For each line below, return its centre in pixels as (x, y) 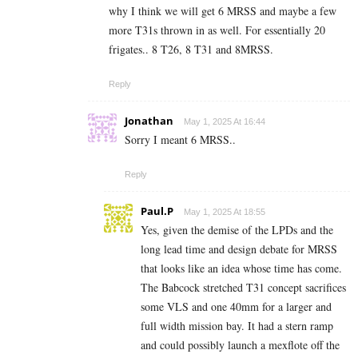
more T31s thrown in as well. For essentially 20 (217, 30)
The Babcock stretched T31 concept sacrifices (243, 287)
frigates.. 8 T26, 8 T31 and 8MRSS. (191, 49)
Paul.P (157, 211)
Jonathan (149, 120)
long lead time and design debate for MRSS (239, 249)
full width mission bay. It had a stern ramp (237, 325)
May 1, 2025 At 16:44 (225, 121)
